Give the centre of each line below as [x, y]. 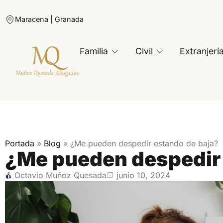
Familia [94, 51]
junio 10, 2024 [143, 175]
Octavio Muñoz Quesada [61, 175]
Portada [20, 143]
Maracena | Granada [49, 19]
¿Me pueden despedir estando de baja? [144, 143]
